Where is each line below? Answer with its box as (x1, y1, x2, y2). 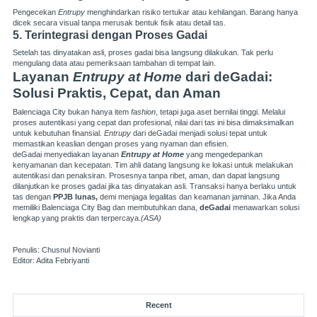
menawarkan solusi (231, 202, 299, 212)
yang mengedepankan (184, 149, 263, 158)
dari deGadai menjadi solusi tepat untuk (131, 128, 267, 137)
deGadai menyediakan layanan (13, 149, 121, 158)
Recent (145, 300, 172, 309)
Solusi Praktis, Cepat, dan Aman (13, 85, 221, 100)
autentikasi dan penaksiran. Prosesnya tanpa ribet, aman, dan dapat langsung (13, 171, 279, 180)
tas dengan (13, 192, 53, 201)
